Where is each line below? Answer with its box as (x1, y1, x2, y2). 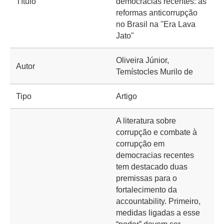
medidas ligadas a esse (116, 208, 200, 217)
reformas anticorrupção (116, 8, 197, 17)
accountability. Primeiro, (116, 197, 200, 205)
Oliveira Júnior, (116, 56, 169, 64)
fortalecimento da (116, 185, 177, 194)
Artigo (116, 92, 137, 100)
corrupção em (116, 139, 164, 148)
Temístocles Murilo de (116, 67, 193, 76)
